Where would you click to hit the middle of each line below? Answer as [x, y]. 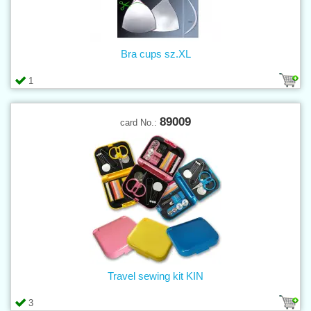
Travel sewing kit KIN [155, 276]
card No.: [140, 122]
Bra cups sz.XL [155, 53]
